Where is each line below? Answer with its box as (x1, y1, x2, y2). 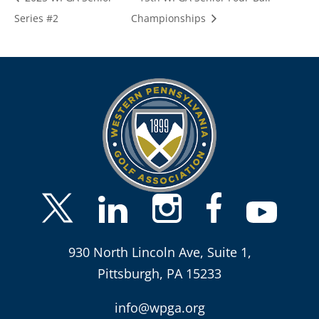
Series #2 (14, 11, 58, 26)
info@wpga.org (114, 299, 205, 317)
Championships (130, 11, 209, 26)
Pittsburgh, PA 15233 (98, 265, 221, 283)
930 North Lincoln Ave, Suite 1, (68, 244, 251, 261)
